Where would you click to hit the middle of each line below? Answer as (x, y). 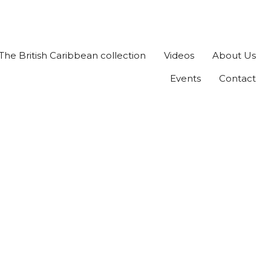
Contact (237, 78)
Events (185, 78)
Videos (179, 55)
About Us (234, 55)
